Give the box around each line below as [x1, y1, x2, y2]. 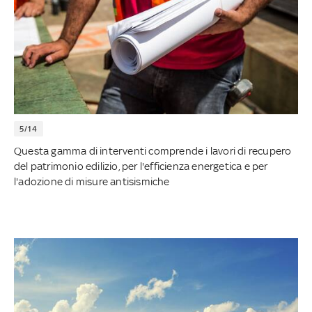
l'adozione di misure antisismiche [14, 175, 170, 187]
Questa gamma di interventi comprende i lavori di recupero [14, 144, 292, 157]
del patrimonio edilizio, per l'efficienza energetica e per [14, 159, 268, 172]
